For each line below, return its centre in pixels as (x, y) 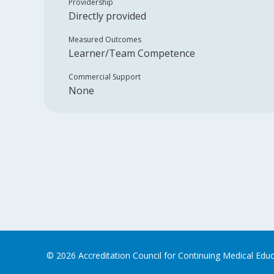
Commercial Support (105, 77)
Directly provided (107, 16)
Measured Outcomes (105, 39)
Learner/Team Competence (132, 53)
